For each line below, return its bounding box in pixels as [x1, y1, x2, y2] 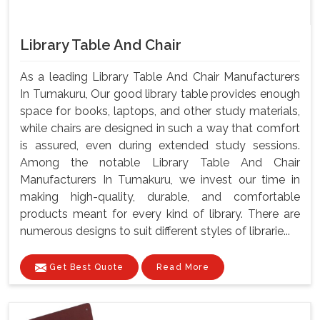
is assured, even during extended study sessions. [20, 139, 300, 153]
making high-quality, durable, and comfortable [20, 190, 300, 204]
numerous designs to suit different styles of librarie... [20, 224, 290, 239]
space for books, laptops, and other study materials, [20, 104, 300, 119]
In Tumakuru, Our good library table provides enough [20, 87, 300, 101]
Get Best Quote [46, 262, 124, 273]
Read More [156, 262, 209, 273]
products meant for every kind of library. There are [20, 207, 300, 221]
